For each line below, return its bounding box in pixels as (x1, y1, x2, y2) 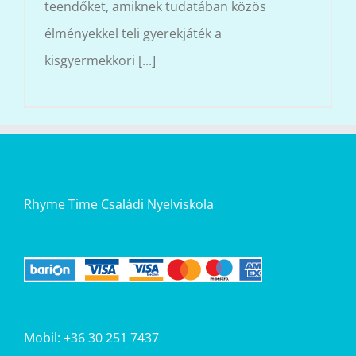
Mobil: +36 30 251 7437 (24, 329, 159, 346)
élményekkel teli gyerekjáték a (44, 25, 222, 43)
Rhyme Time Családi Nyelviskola (24, 195, 214, 213)
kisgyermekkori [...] (44, 52, 156, 70)
